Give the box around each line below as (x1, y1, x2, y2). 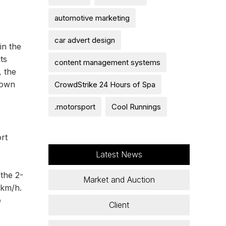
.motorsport (54, 101, 95, 111)
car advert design (54, 35, 115, 45)
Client (109, 199, 129, 210)
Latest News (96, 149, 142, 159)
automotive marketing (54, 13, 130, 23)
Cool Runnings (111, 101, 161, 111)
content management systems (54, 57, 160, 67)
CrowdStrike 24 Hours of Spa (54, 79, 155, 89)
